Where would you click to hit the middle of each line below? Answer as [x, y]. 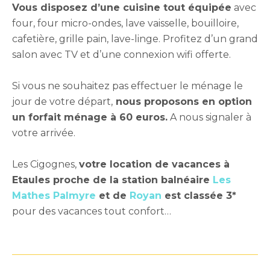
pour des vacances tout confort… [92, 212]
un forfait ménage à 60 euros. [90, 118]
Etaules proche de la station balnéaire [112, 180]
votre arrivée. [44, 133]
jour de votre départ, [62, 102]
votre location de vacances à [154, 165]
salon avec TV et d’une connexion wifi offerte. [123, 55]
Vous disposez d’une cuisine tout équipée [122, 8]
